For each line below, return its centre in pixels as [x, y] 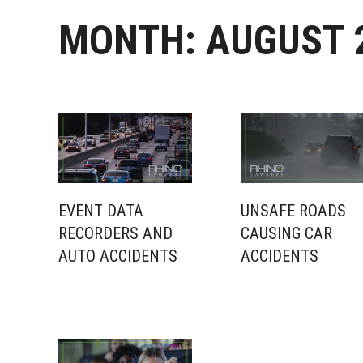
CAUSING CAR [286, 234]
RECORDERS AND [115, 234]
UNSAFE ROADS [293, 211]
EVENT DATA [101, 211]
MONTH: [132, 41]
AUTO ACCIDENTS [118, 256]
